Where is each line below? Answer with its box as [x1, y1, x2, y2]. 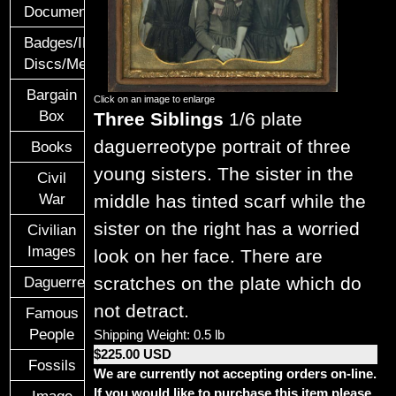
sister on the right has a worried [94, 218, 361, 240]
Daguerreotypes [24, 273, 130, 290]
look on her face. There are [94, 246, 324, 268]
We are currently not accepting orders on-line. [94, 366, 377, 382]
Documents [24, 3, 100, 19]
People [29, 325, 75, 342]
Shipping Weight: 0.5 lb [94, 327, 225, 343]
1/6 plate [229, 109, 303, 131]
